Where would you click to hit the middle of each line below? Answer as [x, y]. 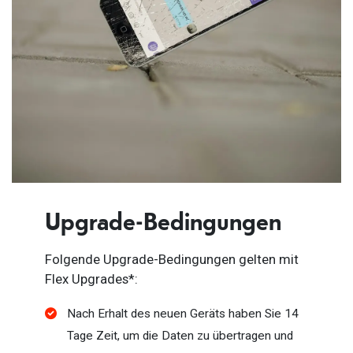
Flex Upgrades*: [91, 279]
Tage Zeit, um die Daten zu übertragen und [180, 336]
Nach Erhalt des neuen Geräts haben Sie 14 [183, 314]
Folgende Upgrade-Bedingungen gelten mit [172, 260]
